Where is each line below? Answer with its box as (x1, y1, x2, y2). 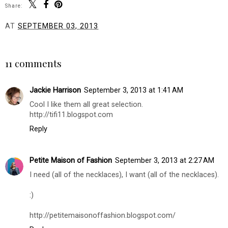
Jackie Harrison (30, 85, 81, 95)
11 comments (5, 57, 62, 70)
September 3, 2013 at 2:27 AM (115, 156, 214, 165)
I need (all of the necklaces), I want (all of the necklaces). (30, 170, 219, 179)
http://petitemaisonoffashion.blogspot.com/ (30, 211, 176, 220)
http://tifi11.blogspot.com (30, 110, 113, 119)
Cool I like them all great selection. (30, 100, 143, 109)
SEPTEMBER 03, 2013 (18, 22, 98, 31)
